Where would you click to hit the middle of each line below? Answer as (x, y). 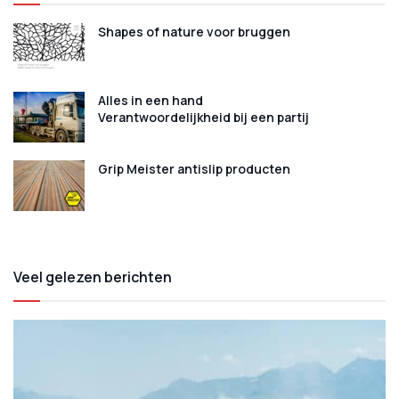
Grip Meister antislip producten (194, 168)
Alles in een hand (151, 100)
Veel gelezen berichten (93, 277)
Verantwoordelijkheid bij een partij (204, 117)
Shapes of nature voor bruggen (194, 31)
